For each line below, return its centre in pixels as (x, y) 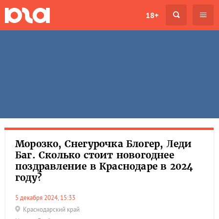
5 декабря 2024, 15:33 (47, 198)
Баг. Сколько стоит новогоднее (95, 155)
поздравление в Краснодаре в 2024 (104, 166)
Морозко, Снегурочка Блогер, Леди (104, 144)
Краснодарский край (51, 209)
